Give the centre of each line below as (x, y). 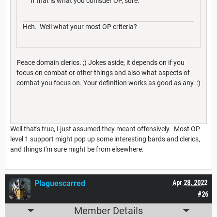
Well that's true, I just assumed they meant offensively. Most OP (105, 129)
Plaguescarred (60, 183)
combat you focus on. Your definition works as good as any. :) (108, 83)
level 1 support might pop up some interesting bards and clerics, (105, 139)
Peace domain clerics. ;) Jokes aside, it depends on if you (101, 62)
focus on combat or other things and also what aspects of (103, 72)
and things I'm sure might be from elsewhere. (77, 149)
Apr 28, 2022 (190, 182)
